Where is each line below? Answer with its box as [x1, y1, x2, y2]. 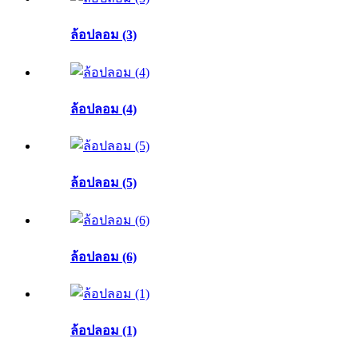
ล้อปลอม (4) [70, 101, 137, 116]
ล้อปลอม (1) [70, 324, 137, 338]
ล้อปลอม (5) [70, 176, 137, 190]
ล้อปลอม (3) [70, 28, 137, 42]
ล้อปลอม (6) [70, 249, 137, 264]
